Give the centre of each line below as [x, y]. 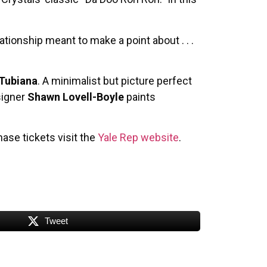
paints [140, 97]
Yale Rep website [138, 138]
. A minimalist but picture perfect [115, 81]
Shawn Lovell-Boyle [76, 97]
